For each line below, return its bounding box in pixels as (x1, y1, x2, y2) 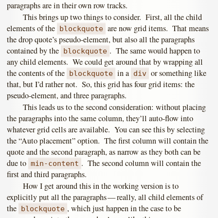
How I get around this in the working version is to (22, 180, 179, 191)
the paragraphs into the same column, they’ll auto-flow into (7, 113, 193, 124)
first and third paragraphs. (7, 169, 87, 180)
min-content (31, 159, 79, 168)
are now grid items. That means (106, 23, 209, 34)
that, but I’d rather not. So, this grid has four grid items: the (7, 79, 195, 90)
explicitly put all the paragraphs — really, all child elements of (7, 191, 203, 202)
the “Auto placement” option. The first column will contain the (7, 135, 208, 146)
